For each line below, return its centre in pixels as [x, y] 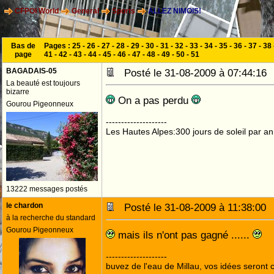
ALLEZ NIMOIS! [174, 11]
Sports [124, 11]
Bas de [23, 46]
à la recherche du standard [51, 218]
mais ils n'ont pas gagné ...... [184, 235]
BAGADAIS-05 [31, 71]
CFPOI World [37, 11]
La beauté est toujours [43, 83]
